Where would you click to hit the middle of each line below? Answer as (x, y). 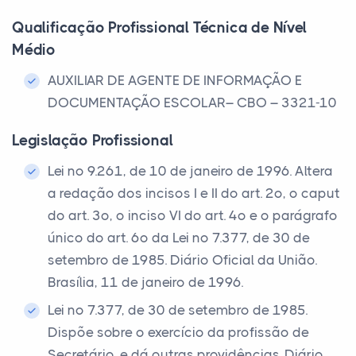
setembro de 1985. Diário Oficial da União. (182, 260)
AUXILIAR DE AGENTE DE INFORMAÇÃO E (175, 80)
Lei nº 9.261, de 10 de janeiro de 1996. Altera (190, 171)
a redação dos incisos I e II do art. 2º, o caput (194, 193)
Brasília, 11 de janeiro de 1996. (145, 282)
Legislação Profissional (93, 141)
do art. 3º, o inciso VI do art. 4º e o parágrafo (193, 215)
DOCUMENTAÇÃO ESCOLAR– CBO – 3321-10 (192, 103)
